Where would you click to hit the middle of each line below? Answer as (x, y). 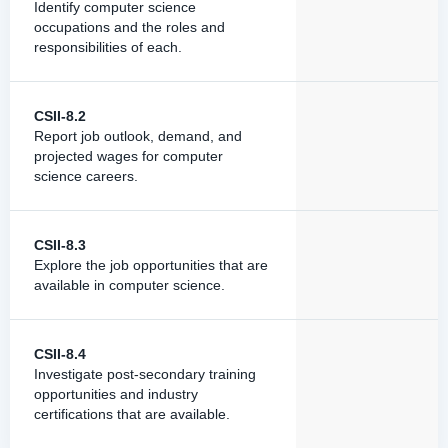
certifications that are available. (132, 414)
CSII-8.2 (60, 116)
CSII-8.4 (60, 354)
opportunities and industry (116, 394)
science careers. (86, 176)
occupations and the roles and (129, 27)
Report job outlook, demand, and (138, 136)
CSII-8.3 (60, 245)
